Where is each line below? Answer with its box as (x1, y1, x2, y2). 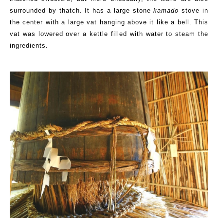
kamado (153, 6, 179, 14)
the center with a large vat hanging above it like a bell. (10, 18, 192, 26)
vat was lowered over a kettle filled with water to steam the (10, 30, 208, 37)
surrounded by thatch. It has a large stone (10, 6, 154, 14)
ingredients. (10, 41, 48, 49)
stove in (179, 6, 209, 14)
